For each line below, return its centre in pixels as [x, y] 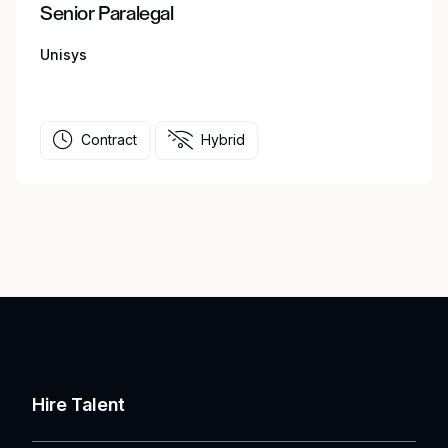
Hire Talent [79, 404]
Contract [109, 140]
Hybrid [222, 140]
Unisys [63, 54]
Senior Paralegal [107, 13]
